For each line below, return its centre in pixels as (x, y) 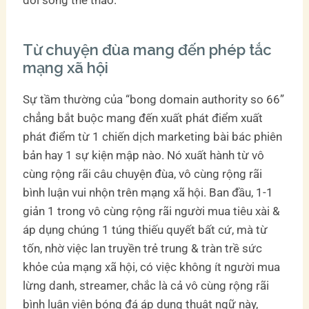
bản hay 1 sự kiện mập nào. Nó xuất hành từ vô (144, 155)
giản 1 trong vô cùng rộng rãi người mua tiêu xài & (152, 211)
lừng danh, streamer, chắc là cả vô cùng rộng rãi (146, 285)
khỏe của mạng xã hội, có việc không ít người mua (152, 267)
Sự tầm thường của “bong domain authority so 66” (154, 99)
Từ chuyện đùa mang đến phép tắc (148, 49)
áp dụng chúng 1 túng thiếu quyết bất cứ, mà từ (146, 229)
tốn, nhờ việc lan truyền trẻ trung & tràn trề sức (143, 248)
